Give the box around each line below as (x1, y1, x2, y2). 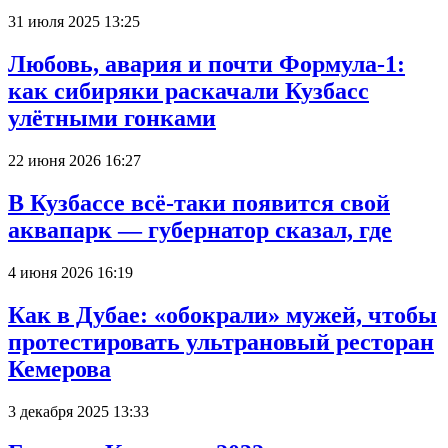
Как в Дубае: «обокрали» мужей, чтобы (8, 301, 437, 328)
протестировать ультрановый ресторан (8, 328, 434, 355)
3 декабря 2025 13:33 (8, 402, 149, 420)
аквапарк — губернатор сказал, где (8, 216, 392, 243)
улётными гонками (8, 104, 216, 131)
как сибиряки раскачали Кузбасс (8, 77, 369, 104)
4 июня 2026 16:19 (8, 263, 133, 281)
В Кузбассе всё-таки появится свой (8, 189, 390, 216)
